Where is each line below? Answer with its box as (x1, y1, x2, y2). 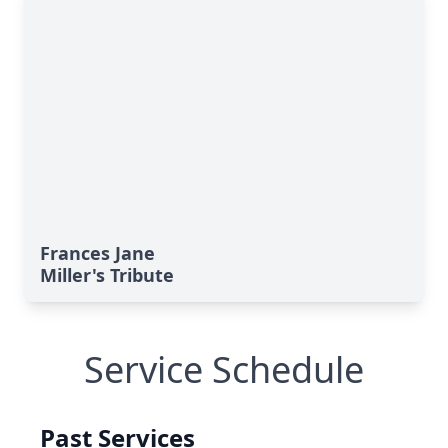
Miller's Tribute (40, 263, 174, 287)
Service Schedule (84, 345, 364, 394)
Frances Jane (40, 241, 155, 265)
